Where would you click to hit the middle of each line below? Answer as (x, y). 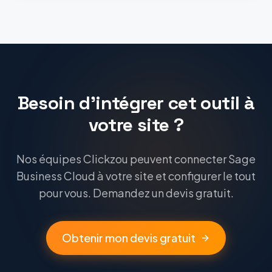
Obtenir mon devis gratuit (129, 238)
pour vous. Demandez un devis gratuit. (136, 193)
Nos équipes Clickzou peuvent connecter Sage (136, 159)
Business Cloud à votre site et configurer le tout (136, 176)
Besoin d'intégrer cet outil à (136, 103)
